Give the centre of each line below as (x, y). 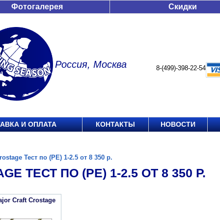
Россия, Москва (91, 64)
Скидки (183, 7)
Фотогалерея (37, 7)
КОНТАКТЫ (115, 124)
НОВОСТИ (178, 124)
